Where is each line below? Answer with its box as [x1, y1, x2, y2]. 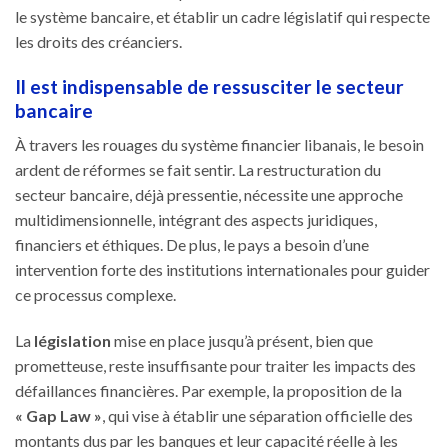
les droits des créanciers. [15, 31, 182, 51]
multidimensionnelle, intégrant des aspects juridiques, [15, 210, 377, 230]
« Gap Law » [15, 405, 102, 425]
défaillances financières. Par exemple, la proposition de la [15, 380, 402, 400]
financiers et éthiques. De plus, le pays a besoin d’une [15, 235, 369, 255]
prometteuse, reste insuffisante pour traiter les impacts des [15, 355, 416, 375]
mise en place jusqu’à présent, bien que [111, 330, 373, 350]
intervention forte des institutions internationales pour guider [15, 260, 430, 280]
